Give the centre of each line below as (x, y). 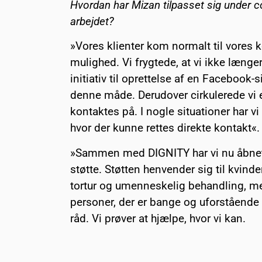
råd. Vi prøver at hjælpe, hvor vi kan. (158, 218)
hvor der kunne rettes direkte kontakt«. (165, 128)
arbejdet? (92, 22)
